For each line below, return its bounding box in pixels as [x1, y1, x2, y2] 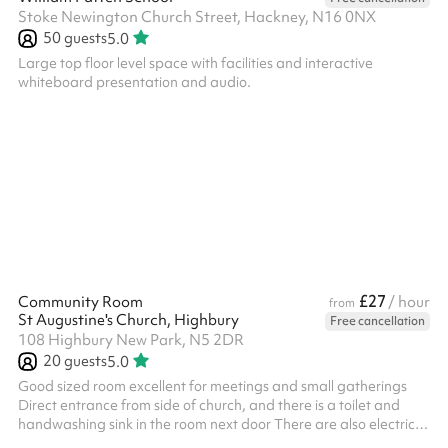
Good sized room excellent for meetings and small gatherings [18, 377, 407, 395]
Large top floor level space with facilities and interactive [18, 54, 373, 72]
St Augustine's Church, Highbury [18, 310, 239, 330]
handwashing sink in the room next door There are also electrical [18, 415, 427, 433]
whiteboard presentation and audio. [18, 73, 251, 91]
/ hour [388, 292, 430, 312]
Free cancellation [330, 313, 425, 329]
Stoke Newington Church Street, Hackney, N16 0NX [18, 7, 376, 27]
